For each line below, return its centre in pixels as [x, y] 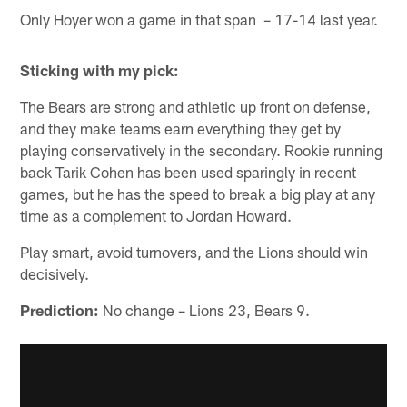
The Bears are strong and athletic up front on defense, [196, 106]
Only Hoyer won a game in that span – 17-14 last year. [199, 19]
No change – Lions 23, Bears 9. [205, 309]
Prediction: [60, 309]
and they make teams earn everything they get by [181, 128]
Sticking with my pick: [100, 69]
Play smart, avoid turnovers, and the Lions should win [194, 251]
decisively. [55, 273]
